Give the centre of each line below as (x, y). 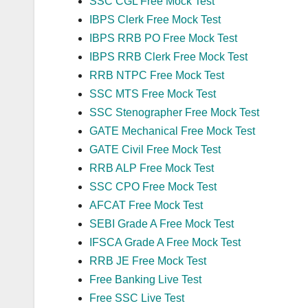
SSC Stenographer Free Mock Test (174, 112)
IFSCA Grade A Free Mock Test (165, 242)
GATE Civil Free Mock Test (155, 149)
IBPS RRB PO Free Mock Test (163, 38)
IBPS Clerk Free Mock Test (155, 19)
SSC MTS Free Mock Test (153, 93)
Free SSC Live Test (137, 298)
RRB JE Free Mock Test (148, 261)
